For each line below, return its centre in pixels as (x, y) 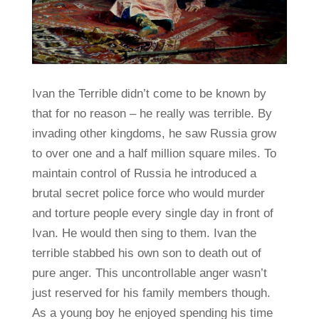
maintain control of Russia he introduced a (144, 173)
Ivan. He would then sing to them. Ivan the (144, 233)
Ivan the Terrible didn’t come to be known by (149, 93)
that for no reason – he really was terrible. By (152, 113)
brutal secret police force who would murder (148, 193)
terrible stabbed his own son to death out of (146, 253)
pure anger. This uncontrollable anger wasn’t (149, 273)
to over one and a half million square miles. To (154, 153)
